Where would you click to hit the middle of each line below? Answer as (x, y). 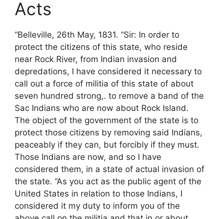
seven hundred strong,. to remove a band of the (109, 96)
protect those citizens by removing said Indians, (109, 133)
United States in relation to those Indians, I (99, 194)
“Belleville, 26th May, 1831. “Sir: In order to (97, 35)
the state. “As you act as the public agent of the (108, 182)
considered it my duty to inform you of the (97, 206)
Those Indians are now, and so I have (88, 157)
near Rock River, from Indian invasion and (96, 59)
